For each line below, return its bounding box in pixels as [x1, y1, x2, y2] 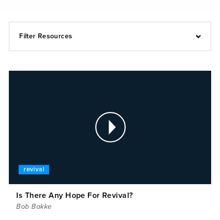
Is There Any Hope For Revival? [16, 191, 133, 201]
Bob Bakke [16, 202, 52, 211]
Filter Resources [19, 32, 73, 40]
